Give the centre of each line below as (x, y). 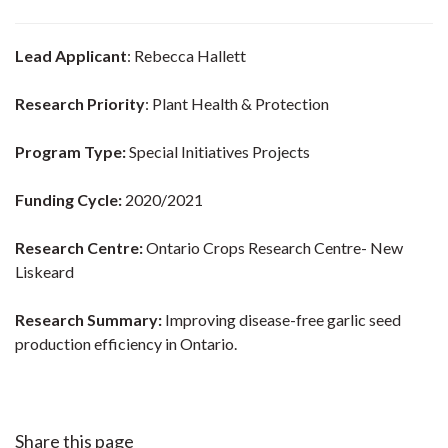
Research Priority (80, 103)
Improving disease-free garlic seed (281, 319)
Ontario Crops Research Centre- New (274, 247)
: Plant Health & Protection (237, 103)
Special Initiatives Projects (219, 151)
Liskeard (44, 271)
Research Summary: (88, 319)
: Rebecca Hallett (186, 55)
